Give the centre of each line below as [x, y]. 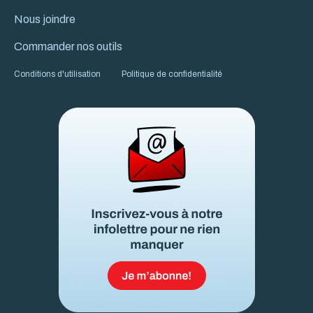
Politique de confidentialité [172, 74]
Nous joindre [45, 19]
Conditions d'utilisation [57, 74]
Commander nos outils [68, 46]
